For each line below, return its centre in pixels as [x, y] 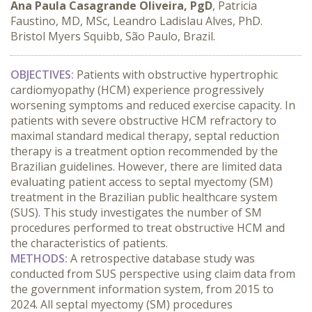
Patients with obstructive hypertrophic [176, 75]
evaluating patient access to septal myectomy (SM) [142, 182]
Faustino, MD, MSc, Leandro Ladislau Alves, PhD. [136, 21]
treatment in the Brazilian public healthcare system [144, 197]
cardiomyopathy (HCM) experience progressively [137, 90]
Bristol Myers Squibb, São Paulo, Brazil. [113, 36]
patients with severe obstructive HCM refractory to [143, 120]
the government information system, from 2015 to [142, 289]
